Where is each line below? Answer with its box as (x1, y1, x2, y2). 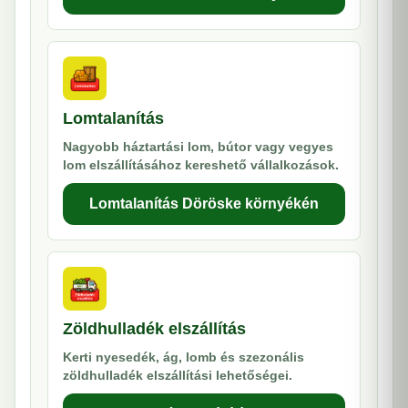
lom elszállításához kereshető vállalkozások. (63, 158, 339, 172)
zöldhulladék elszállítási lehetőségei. (63, 368, 292, 382)
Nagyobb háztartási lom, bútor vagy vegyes (63, 139, 333, 154)
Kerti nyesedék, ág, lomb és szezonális (63, 350, 304, 364)
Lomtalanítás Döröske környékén (89, 196, 319, 211)
